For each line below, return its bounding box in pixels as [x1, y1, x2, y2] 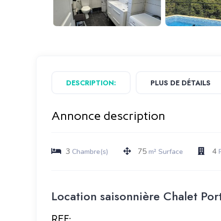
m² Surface [148, 147, 183, 157]
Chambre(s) [72, 147, 109, 157]
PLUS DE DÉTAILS [150, 78, 211, 88]
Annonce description [51, 109, 165, 123]
